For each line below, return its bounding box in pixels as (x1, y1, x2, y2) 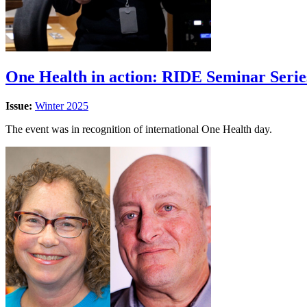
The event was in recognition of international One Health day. (5, 123, 272, 135)
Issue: (5, 99, 35, 112)
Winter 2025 (35, 99, 88, 112)
